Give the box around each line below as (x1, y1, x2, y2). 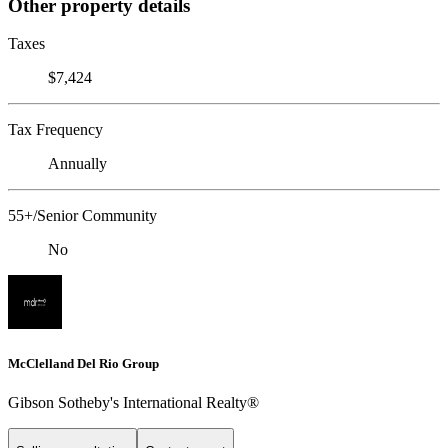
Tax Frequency (8, 121, 103, 139)
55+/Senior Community (8, 207, 157, 225)
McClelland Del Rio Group (8, 355, 159, 371)
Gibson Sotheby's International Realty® (8, 393, 259, 411)
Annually (48, 155, 107, 173)
